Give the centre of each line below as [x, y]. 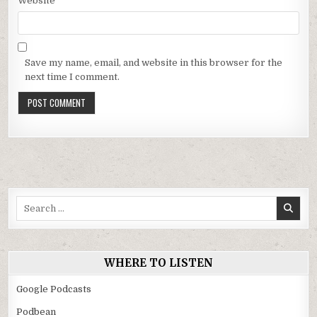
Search [32, 202]
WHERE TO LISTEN [158, 263]
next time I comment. [73, 77]
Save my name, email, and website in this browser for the [154, 63]
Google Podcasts [54, 289]
